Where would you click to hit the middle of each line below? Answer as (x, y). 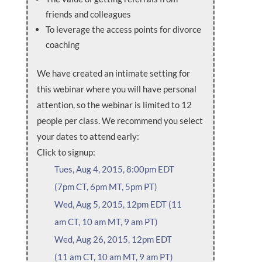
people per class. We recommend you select (120, 120)
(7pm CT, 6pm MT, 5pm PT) (106, 187)
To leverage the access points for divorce (123, 29)
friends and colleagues (88, 14)
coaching (62, 44)
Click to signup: (66, 152)
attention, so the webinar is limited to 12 (114, 105)
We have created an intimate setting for (113, 73)
